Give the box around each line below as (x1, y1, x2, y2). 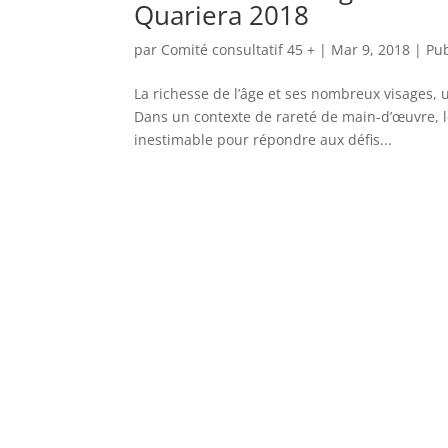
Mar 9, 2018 (331, 40, 411, 59)
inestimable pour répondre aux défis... (134, 130, 393, 149)
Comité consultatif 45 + (161, 40, 316, 59)
